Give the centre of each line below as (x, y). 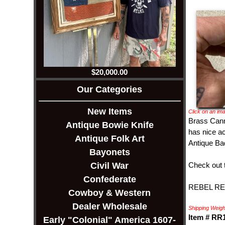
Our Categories (110, 90)
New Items (109, 112)
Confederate (109, 180)
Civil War (110, 166)
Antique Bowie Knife (109, 125)
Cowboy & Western (110, 193)
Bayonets (109, 152)
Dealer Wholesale (109, 207)
